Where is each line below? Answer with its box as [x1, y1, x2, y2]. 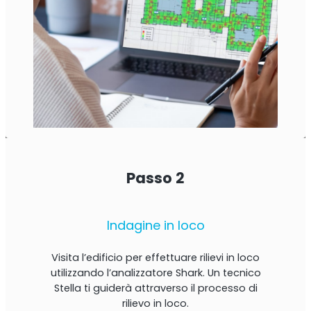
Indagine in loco [106, 217, 205, 235]
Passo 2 [126, 167, 185, 188]
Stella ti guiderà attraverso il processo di [53, 280, 258, 295]
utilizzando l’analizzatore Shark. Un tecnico [50, 265, 261, 280]
